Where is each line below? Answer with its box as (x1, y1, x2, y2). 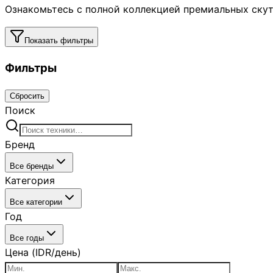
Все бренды (10, 161, 54, 171)
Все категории (10, 197, 62, 207)
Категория (5, 174, 55, 187)
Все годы (10, 233, 44, 243)
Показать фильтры (24, 35, 93, 45)
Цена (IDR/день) (5, 246, 81, 259)
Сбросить (10, 91, 44, 101)
